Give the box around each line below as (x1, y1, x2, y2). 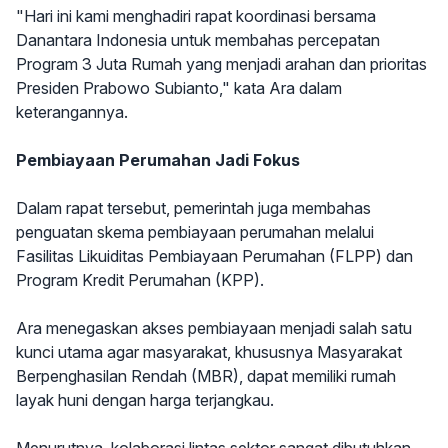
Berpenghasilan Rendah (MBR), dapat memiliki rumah (16, 366, 396, 387)
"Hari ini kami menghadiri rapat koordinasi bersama (16, 6, 376, 27)
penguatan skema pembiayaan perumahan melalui (16, 222, 374, 243)
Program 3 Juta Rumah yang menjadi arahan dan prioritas (16, 54, 427, 75)
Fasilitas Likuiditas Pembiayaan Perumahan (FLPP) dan (16, 246, 413, 267)
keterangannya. (16, 102, 128, 123)
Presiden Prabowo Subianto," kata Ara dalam (16, 78, 342, 99)
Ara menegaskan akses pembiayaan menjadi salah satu (16, 318, 412, 339)
